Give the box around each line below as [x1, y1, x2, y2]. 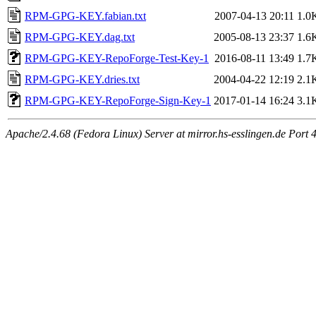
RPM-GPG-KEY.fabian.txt [25, 10, 146, 22]
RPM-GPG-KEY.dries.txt [25, 73, 140, 85]
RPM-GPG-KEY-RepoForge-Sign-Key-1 [25, 95, 211, 107]
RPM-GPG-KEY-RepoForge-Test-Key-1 [25, 52, 209, 64]
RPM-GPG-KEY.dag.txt [25, 31, 135, 43]
